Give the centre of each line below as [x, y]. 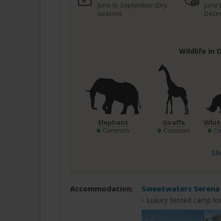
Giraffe [173, 122]
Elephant [113, 122]
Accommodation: [102, 188]
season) [110, 14]
